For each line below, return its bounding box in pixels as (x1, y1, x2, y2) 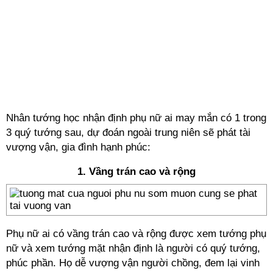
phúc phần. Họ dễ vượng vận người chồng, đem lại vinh (6, 257, 260, 269)
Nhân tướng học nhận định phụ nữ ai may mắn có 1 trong (6, 112, 266, 124)
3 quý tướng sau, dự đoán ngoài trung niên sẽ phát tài (6, 127, 250, 138)
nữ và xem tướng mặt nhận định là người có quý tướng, (6, 243, 260, 254)
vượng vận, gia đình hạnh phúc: (6, 141, 151, 153)
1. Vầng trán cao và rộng (77, 166, 196, 177)
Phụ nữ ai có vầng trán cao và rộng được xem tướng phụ (6, 228, 266, 239)
